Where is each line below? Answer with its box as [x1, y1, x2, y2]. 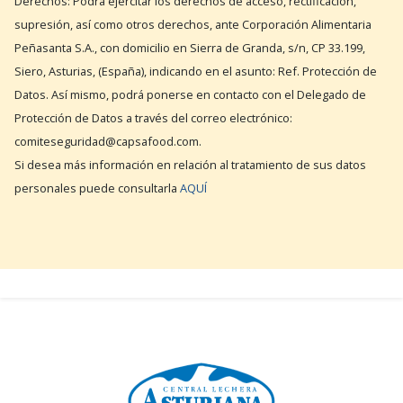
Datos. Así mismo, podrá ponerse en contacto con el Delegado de [14, 86, 366, 103]
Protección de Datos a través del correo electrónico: [14, 110, 292, 127]
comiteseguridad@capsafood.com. [14, 133, 201, 150]
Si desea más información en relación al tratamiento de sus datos [14, 157, 366, 174]
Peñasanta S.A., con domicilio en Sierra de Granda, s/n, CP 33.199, [14, 40, 365, 57]
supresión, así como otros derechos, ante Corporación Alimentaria [14, 16, 372, 33]
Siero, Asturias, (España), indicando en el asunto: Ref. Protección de [14, 63, 377, 80]
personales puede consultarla [14, 180, 180, 197]
